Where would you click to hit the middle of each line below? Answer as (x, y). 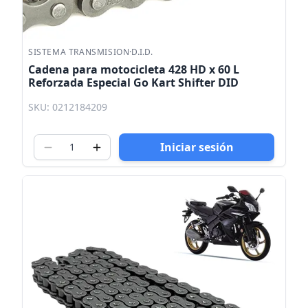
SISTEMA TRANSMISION (79, 52)
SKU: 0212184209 (68, 107)
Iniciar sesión (197, 147)
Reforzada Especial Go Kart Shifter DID (133, 82)
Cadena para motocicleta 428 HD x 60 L (134, 69)
